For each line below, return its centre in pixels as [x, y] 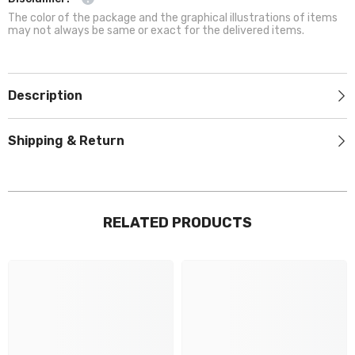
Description [45, 96]
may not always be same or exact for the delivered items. [156, 31]
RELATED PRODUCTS [177, 223]
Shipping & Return [66, 141]
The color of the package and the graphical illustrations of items [173, 18]
